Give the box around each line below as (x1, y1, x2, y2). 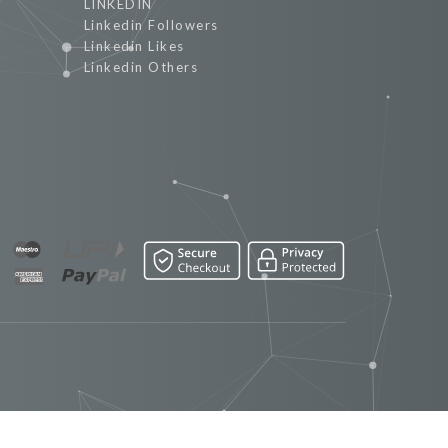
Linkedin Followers (83, 17, 219, 33)
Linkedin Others (83, 59, 198, 75)
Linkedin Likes (83, 38, 185, 54)
